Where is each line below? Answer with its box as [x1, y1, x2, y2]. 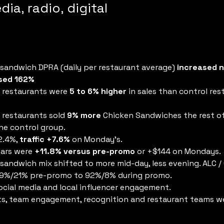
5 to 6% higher [69, 86, 126, 96]
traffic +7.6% [19, 134, 72, 144]
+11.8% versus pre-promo [34, 146, 135, 156]
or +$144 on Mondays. [135, 146, 221, 156]
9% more [67, 110, 101, 120]
